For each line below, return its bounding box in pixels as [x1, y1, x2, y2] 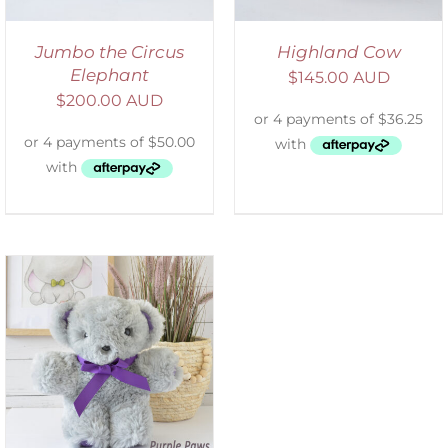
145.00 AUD [297, 67, 390, 87]
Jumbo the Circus [35, 41, 184, 62]
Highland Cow [276, 41, 401, 62]
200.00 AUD [66, 90, 163, 110]
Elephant [70, 64, 149, 85]
